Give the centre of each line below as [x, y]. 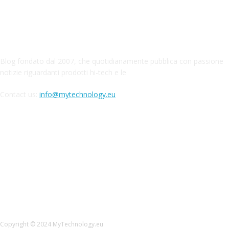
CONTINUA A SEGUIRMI [114, 136]
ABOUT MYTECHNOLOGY [114, 31]
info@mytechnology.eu [77, 95]
